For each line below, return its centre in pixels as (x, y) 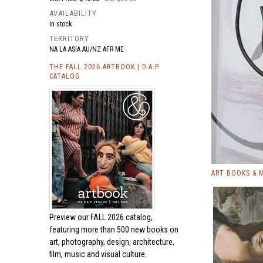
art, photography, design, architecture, (112, 242)
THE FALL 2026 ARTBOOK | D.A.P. (105, 67)
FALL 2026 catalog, (122, 217)
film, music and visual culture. (98, 254)
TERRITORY (69, 38)
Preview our (70, 217)
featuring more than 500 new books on (114, 230)
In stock (61, 24)
